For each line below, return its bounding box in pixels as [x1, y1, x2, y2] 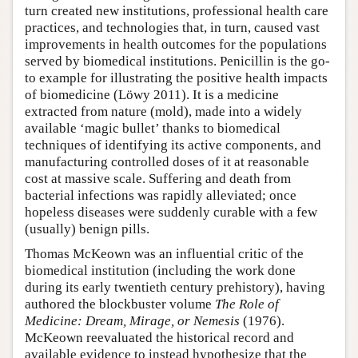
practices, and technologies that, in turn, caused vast [25, 20, 320, 36]
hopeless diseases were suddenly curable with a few [25, 205, 317, 221]
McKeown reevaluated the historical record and [25, 330, 294, 346]
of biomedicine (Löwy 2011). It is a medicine [25, 87, 279, 103]
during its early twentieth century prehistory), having [25, 280, 325, 296]
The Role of [215, 296, 279, 312]
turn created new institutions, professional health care [25, 3, 328, 19]
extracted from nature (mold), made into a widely [25, 104, 302, 120]
